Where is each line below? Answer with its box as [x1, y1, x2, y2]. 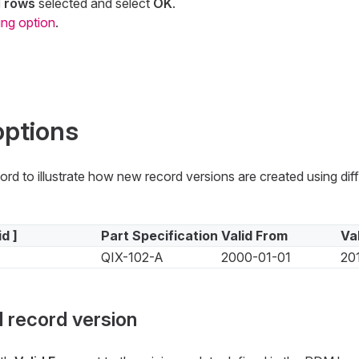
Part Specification [100, 228, 218, 244]
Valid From [220, 228, 288, 244]
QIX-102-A [100, 249, 163, 266]
